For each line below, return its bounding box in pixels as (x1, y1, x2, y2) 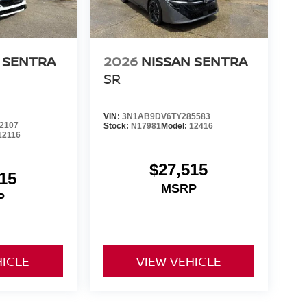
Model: (160, 121, 189, 131)
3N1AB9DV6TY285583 (121, 111, 210, 121)
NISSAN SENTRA (140, 51, 247, 71)
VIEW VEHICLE (136, 253, 221, 270)
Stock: (103, 121, 131, 131)
